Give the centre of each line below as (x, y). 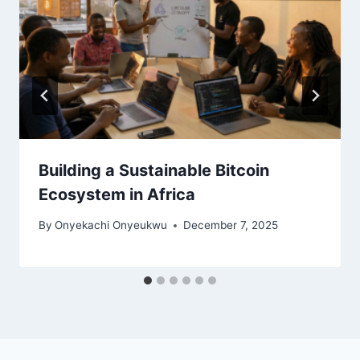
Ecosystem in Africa (117, 194)
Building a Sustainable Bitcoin (154, 170)
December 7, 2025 (231, 225)
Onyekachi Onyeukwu (111, 225)
